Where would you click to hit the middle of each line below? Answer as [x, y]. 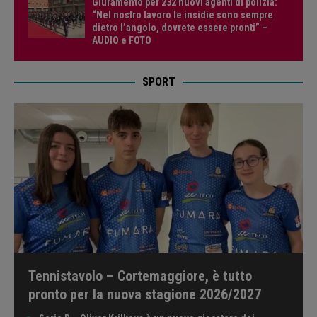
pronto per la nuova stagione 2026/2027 [145, 295]
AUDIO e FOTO [122, 40]
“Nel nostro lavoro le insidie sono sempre [183, 15]
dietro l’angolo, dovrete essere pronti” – [180, 27]
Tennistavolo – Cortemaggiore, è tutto [140, 276]
